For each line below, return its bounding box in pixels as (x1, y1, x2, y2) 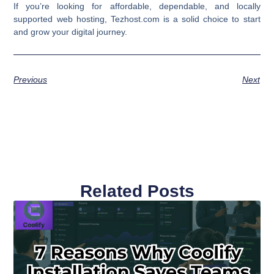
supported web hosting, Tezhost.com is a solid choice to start (13, 13, 261, 24)
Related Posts (80, 182, 194, 201)
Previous (13, 75, 48, 85)
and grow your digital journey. (13, 26, 128, 37)
